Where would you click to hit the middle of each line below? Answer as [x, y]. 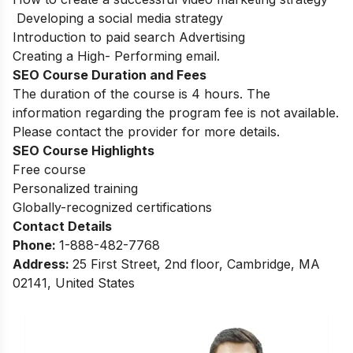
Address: [43, 264]
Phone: [36, 245]
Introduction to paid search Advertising [129, 37]
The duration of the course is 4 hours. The [141, 94]
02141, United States [74, 283]
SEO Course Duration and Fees [110, 75]
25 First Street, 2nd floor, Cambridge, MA [196, 264]
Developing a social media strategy [118, 19]
